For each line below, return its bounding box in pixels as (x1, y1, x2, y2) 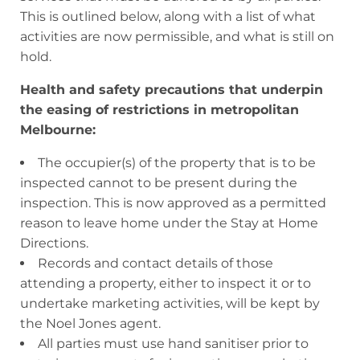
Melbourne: (20, 121, 96, 137)
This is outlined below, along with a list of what (20, 8, 316, 24)
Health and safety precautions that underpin (20, 81, 323, 97)
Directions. (20, 235, 88, 251)
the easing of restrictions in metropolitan (20, 101, 299, 117)
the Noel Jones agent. (20, 315, 161, 331)
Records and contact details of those (38, 255, 273, 271)
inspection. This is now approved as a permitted (20, 194, 326, 211)
